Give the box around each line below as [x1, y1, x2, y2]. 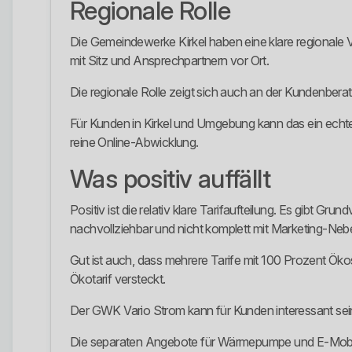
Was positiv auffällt [70, 163, 270, 195]
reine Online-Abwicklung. [70, 134, 199, 151]
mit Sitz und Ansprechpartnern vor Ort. [70, 53, 269, 69]
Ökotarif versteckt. [70, 271, 166, 288]
